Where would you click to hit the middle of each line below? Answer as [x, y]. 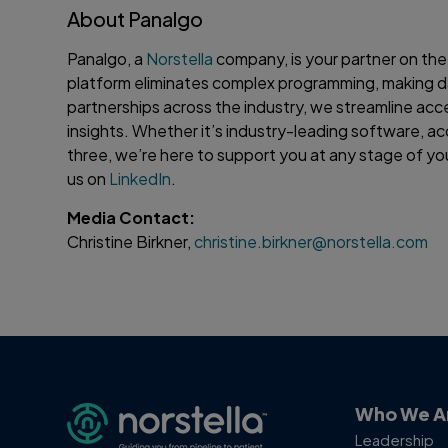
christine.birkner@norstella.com [311, 241]
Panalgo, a [107, 58]
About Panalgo [135, 18]
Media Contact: [131, 217]
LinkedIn [140, 178]
